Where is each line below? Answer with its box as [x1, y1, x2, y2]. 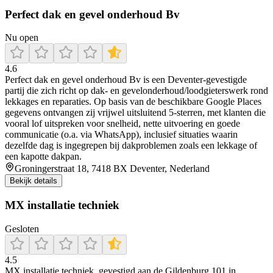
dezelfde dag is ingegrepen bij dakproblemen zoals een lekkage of [5, 140, 257, 151]
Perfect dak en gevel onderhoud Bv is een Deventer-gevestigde [5, 74, 247, 85]
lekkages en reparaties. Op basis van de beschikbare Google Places [5, 96, 261, 107]
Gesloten [5, 223, 39, 234]
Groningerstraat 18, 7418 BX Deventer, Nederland [15, 163, 210, 174]
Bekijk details [10, 176, 57, 186]
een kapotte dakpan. [5, 151, 82, 162]
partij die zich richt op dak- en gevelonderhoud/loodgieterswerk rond [5, 85, 268, 96]
